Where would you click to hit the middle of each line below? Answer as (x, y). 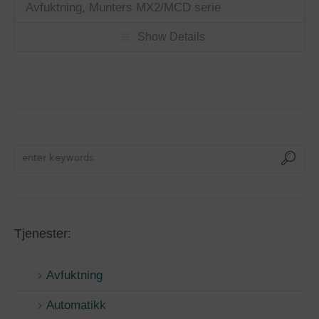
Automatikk (76, 305)
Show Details (172, 37)
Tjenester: (43, 234)
